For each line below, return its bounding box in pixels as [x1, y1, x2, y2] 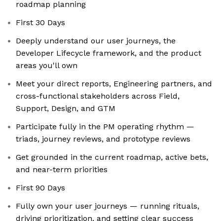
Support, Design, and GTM [16, 104, 115, 113]
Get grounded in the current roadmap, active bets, [16, 152, 208, 162]
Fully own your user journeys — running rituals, [16, 201, 199, 211]
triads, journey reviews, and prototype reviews [16, 134, 190, 144]
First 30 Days [16, 18, 65, 28]
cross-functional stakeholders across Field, [16, 91, 180, 101]
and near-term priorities [16, 165, 108, 175]
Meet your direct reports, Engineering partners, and [16, 79, 212, 89]
